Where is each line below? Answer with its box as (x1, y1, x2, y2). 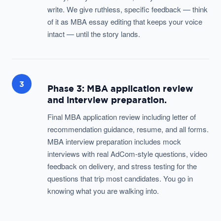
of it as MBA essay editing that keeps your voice (47, 16, 202, 27)
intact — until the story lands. (47, 29, 140, 39)
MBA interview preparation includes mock (47, 136, 181, 147)
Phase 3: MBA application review (47, 83, 193, 94)
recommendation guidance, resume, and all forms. (47, 124, 209, 134)
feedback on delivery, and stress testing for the (47, 161, 197, 171)
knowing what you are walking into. (47, 185, 159, 196)
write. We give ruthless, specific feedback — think (47, 4, 208, 14)
